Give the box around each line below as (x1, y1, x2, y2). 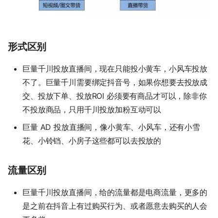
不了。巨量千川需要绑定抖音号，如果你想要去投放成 (22, 77, 208, 87)
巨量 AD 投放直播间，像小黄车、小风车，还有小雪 (22, 122, 200, 132)
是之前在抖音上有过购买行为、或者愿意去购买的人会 (22, 200, 208, 211)
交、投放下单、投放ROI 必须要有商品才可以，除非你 (22, 91, 207, 101)
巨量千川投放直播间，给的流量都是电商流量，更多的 (22, 187, 208, 197)
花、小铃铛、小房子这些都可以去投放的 (22, 135, 162, 145)
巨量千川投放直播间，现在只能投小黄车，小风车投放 (22, 63, 208, 73)
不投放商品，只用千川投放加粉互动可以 (22, 104, 162, 114)
